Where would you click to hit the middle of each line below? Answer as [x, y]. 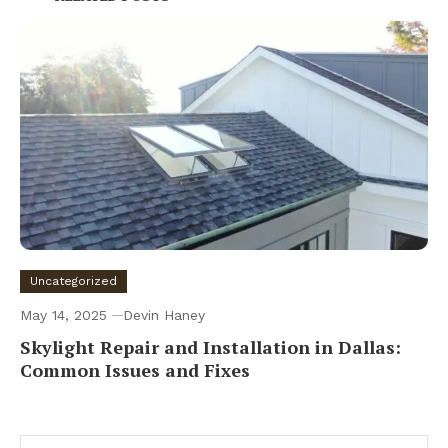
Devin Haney [164, 315]
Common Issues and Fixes [135, 370]
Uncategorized [73, 281]
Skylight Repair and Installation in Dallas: [210, 347]
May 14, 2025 [63, 315]
